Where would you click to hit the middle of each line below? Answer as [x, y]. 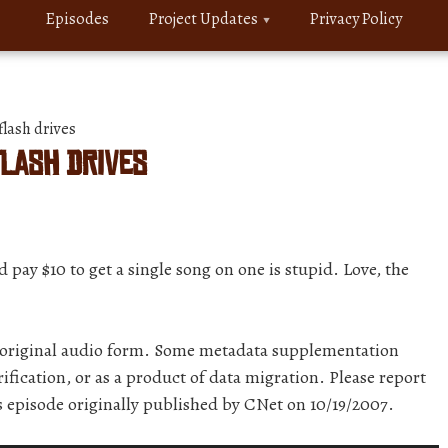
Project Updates [203, 19]
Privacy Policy [356, 19]
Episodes [77, 19]
